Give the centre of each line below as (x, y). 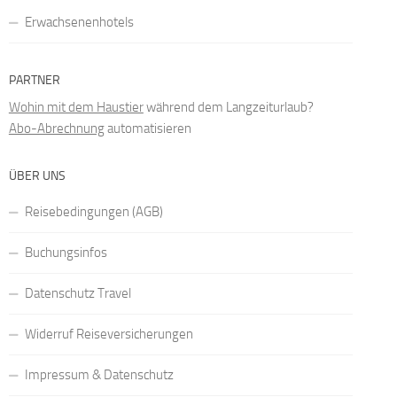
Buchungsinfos (66, 253)
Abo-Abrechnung (56, 129)
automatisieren (148, 129)
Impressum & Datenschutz (99, 375)
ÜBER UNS (37, 176)
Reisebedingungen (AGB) (93, 212)
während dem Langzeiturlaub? (228, 108)
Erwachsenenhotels (79, 23)
